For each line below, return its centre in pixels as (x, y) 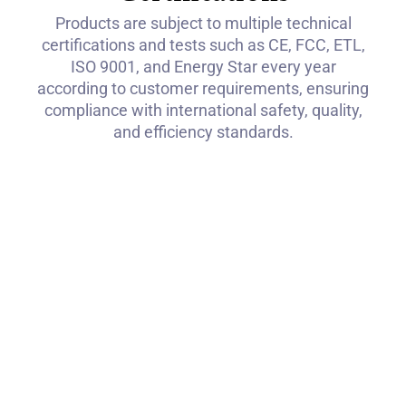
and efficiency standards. (203, 132)
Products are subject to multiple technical (203, 24)
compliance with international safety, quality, (203, 111)
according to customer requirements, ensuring (203, 89)
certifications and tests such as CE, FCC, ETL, (203, 45)
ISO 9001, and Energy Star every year (203, 67)
